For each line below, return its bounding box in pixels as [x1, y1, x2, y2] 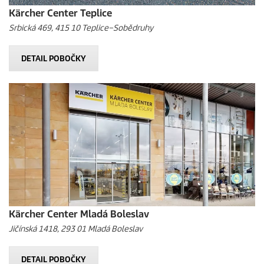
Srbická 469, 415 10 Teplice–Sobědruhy [9, 23, 153, 33]
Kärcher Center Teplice [9, 7, 112, 19]
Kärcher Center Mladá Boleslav [9, 208, 149, 220]
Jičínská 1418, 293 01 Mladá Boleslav [9, 224, 143, 234]
